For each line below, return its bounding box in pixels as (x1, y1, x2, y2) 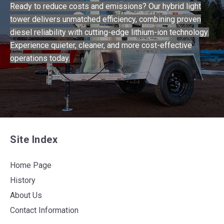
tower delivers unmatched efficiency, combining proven (10, 14, 201, 24)
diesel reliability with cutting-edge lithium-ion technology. (10, 27, 209, 37)
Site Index (10, 133, 57, 145)
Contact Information (10, 205, 78, 215)
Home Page (10, 160, 51, 170)
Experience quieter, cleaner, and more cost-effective (10, 40, 192, 50)
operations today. (10, 53, 70, 63)
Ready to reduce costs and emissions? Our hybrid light (10, 1, 201, 11)
